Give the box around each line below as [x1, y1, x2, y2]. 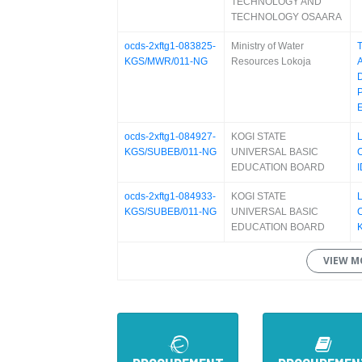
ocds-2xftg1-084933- [124, 191, 216, 202]
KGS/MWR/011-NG [124, 56, 208, 67]
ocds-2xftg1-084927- [124, 131, 216, 142]
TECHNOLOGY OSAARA [231, 11, 342, 23]
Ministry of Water [231, 40, 304, 52]
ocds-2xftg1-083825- [124, 40, 216, 52]
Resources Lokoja [231, 56, 311, 67]
